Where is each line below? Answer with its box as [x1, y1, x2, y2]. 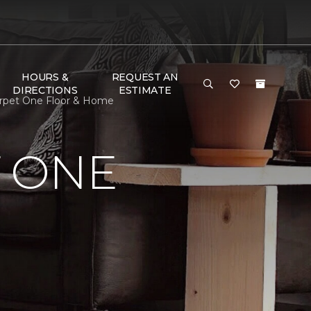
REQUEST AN [111, 71, 178, 83]
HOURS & [22, 71, 69, 83]
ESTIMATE [118, 84, 171, 96]
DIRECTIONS [12, 84, 78, 96]
